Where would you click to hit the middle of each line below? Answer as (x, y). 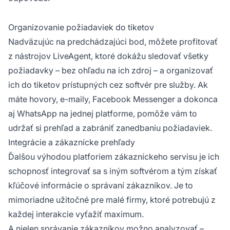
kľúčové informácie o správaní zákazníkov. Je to (101, 186)
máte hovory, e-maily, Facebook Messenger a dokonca (113, 99)
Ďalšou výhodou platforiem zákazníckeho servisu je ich (114, 157)
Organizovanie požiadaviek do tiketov (81, 27)
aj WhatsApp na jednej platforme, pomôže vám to (103, 114)
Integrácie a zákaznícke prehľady (72, 142)
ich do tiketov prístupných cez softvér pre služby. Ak (108, 85)
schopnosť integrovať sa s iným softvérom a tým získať (113, 171)
